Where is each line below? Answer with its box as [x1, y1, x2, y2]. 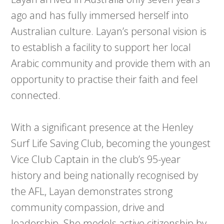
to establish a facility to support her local [11, 40, 191, 54]
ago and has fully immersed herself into [11, 8, 189, 22]
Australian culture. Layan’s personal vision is [11, 24, 207, 38]
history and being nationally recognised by [11, 168, 198, 182]
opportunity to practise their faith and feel [11, 72, 198, 86]
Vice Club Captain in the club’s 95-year [11, 152, 181, 166]
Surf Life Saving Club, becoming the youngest [11, 136, 211, 150]
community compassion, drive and [11, 200, 165, 214]
